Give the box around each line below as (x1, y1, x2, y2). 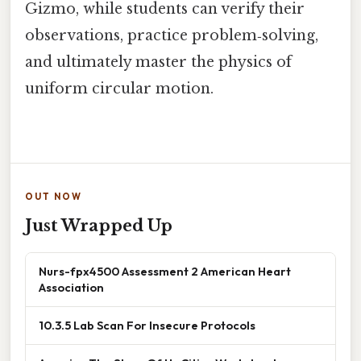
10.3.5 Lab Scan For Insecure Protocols (39, 317, 255, 333)
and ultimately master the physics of (25, 53, 292, 72)
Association (39, 279, 104, 295)
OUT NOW (25, 190, 82, 202)
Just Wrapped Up (25, 215, 172, 235)
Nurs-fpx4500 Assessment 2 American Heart (39, 263, 291, 279)
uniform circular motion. (25, 80, 214, 98)
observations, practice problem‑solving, (25, 27, 318, 45)
